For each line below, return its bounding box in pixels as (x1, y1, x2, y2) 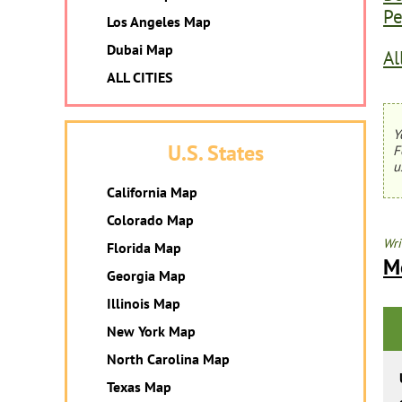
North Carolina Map (107, 350, 230, 368)
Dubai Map (107, 40, 173, 58)
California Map (107, 183, 197, 201)
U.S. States (167, 139, 264, 167)
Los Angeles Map (107, 13, 211, 31)
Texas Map (107, 378, 171, 396)
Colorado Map (107, 211, 194, 229)
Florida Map (107, 239, 181, 257)
